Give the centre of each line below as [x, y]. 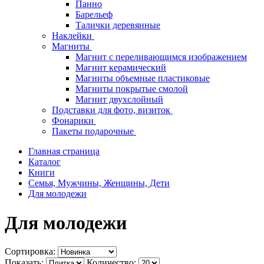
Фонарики [74, 121]
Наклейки [73, 36]
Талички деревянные [118, 25]
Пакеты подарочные [94, 131]
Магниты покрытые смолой [132, 89]
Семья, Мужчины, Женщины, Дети [99, 183]
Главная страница [64, 151]
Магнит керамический [121, 68]
